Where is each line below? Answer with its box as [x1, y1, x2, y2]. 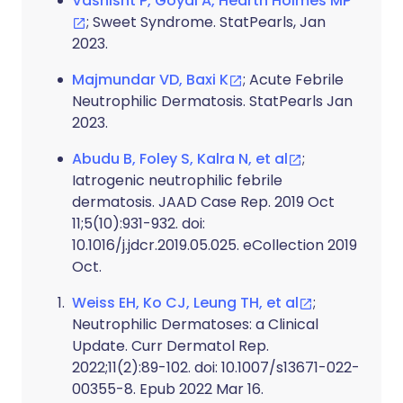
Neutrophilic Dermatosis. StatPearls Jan [72, 91, 353, 112]
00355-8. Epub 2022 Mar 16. [72, 379, 264, 399]
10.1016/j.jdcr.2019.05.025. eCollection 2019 [72, 235, 357, 255]
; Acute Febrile [243, 69, 344, 90]
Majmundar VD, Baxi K [72, 69, 228, 90]
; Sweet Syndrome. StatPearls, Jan [86, 12, 326, 32]
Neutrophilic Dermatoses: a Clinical [72, 314, 318, 335]
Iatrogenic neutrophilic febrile [72, 170, 282, 191]
